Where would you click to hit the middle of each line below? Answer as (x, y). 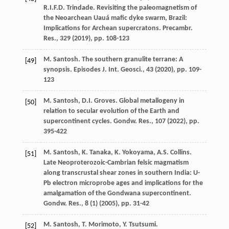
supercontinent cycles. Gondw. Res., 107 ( (106, 121)
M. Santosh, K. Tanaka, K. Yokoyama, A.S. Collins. (117, 152)
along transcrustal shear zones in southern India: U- (121, 173)
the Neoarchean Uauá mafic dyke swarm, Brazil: (115, 18)
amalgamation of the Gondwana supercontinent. (117, 193)
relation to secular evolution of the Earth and (111, 111)
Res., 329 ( (59, 38)
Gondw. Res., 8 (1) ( (72, 203)
